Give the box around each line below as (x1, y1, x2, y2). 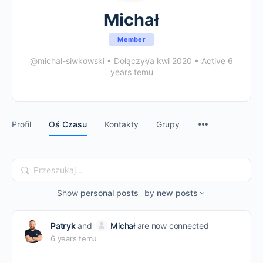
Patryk (50, 221, 76, 231)
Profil (12, 119, 31, 129)
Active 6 (199, 56, 233, 66)
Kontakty (104, 119, 139, 129)
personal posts (80, 187, 139, 198)
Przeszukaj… (15, 162, 74, 174)
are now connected (134, 221, 209, 231)
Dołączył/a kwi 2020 (112, 56, 194, 66)
